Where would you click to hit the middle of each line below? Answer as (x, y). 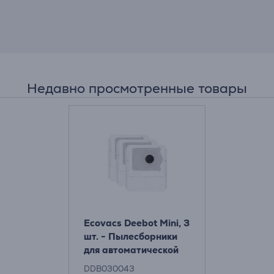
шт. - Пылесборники (131, 236)
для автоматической (131, 250)
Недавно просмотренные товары (137, 88)
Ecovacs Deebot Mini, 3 (137, 223)
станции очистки (123, 263)
